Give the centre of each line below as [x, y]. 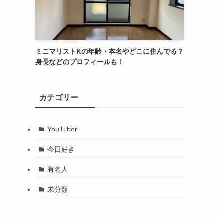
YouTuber [62, 129]
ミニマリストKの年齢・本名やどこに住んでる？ [109, 51]
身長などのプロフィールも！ [80, 62]
